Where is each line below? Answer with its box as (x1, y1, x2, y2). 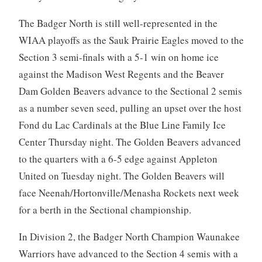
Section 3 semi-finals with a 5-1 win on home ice (18, 50, 219, 64)
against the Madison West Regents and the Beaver (18, 67, 224, 81)
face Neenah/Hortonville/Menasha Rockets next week (18, 186, 239, 200)
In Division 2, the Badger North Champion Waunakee (18, 230, 240, 244)
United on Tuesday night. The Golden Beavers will (18, 169, 225, 183)
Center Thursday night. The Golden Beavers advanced (18, 135, 241, 149)
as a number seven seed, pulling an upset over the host (18, 101, 242, 115)
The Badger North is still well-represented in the (18, 16, 218, 30)
